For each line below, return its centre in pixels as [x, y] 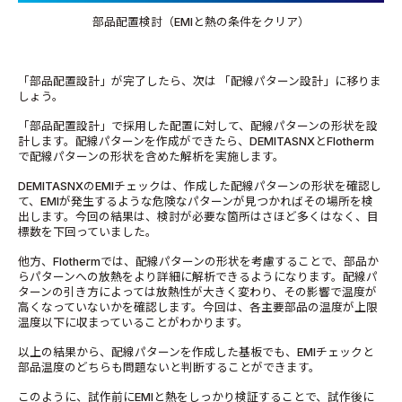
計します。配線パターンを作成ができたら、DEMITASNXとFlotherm [196, 141]
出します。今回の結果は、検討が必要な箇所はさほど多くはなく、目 [198, 216]
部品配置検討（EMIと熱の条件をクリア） [201, 22]
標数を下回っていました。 [87, 232]
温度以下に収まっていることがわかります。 [133, 322]
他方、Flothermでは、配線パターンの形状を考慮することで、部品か [198, 261]
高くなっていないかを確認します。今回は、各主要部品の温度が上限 [198, 307]
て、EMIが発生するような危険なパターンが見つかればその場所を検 [196, 201]
